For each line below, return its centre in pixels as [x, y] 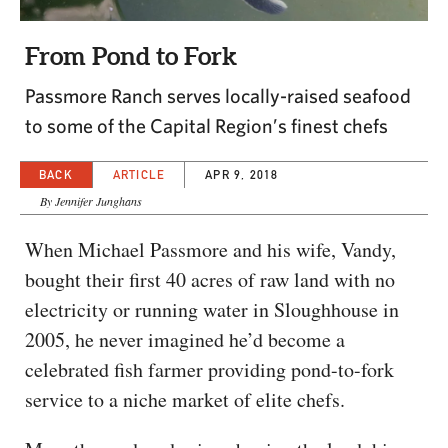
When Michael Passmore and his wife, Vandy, [210, 250]
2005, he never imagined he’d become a [185, 340]
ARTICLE [139, 175]
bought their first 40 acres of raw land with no [210, 280]
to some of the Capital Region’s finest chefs [206, 126]
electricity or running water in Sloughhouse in [212, 310]
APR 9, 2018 [242, 175]
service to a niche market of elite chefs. [185, 400]
